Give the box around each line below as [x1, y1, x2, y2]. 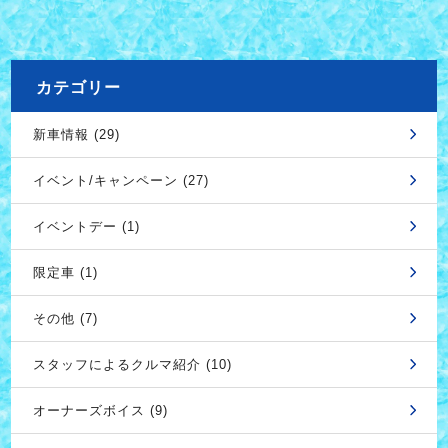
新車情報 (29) [32, 126, 120, 142]
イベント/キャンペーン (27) [32, 172, 209, 188]
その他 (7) [32, 310, 98, 326]
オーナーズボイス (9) [32, 402, 168, 418]
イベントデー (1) [32, 218, 140, 234]
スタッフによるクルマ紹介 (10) [32, 356, 232, 372]
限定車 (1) [32, 264, 98, 280]
